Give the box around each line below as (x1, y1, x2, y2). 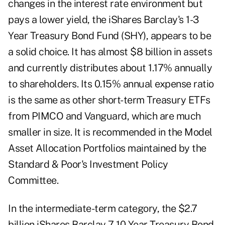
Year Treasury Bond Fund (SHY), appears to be (8, 30, 211, 42)
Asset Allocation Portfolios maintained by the (8, 142, 206, 155)
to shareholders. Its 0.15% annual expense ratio (8, 78, 214, 90)
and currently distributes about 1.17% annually (8, 62, 212, 74)
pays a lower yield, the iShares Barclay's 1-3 (8, 14, 199, 26)
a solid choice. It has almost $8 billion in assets (8, 46, 212, 58)
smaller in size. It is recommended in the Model (8, 126, 212, 139)
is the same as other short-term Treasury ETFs (8, 94, 210, 106)
